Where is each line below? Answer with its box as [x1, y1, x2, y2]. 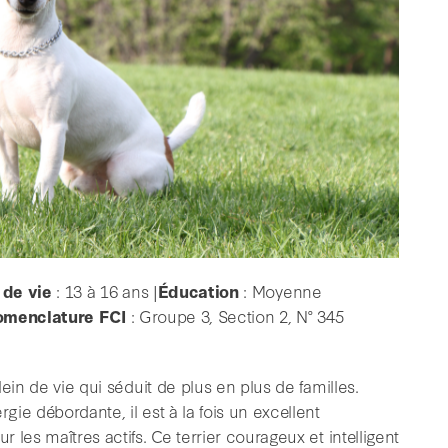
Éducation [157, 279, 239, 303]
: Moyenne [238, 279, 322, 303]
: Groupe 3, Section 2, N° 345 [125, 304, 344, 328]
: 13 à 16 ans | [51, 279, 158, 303]
